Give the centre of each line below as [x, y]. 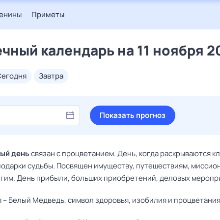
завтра [53, 76]
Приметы [48, 14]
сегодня [14, 76]
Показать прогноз [133, 115]
